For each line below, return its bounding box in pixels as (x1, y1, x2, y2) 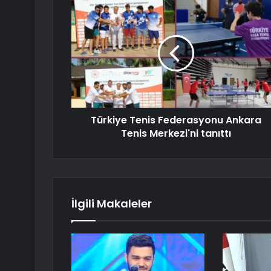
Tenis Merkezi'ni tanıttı (120, 126, 231, 141)
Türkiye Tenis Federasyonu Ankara (90, 113, 261, 128)
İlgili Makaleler (71, 196, 152, 212)
